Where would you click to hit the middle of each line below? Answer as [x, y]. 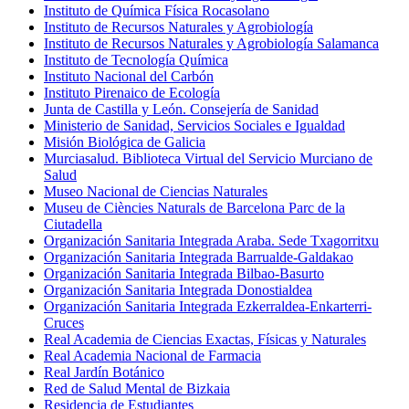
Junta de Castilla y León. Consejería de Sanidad [181, 109]
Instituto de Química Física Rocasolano [157, 10]
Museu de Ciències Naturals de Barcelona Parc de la [194, 207]
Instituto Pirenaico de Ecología [132, 92]
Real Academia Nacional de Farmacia [152, 355]
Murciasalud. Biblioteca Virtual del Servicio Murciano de [208, 158]
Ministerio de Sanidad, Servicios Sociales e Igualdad [194, 125]
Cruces [64, 322]
